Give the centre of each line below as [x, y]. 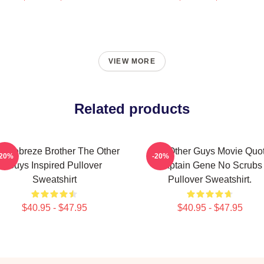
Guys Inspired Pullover [54, 165]
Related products [132, 109]
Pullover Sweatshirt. [210, 179]
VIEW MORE [132, 61]
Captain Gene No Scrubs [210, 165]
